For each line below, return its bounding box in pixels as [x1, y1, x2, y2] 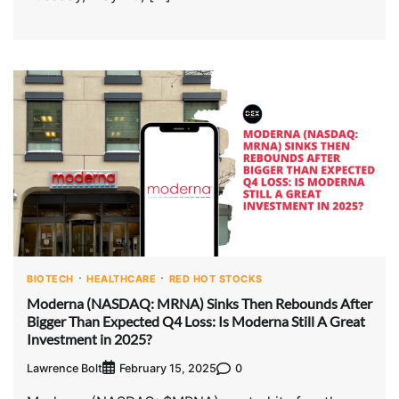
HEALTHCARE [86, 272, 156, 285]
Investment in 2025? [27, 330, 151, 347]
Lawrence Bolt [27, 361, 102, 375]
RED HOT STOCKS [168, 272, 263, 285]
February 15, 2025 [119, 362, 216, 376]
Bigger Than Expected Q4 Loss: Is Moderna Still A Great [27, 312, 365, 330]
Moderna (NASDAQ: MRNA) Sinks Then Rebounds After [27, 294, 372, 312]
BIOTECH [27, 272, 74, 285]
